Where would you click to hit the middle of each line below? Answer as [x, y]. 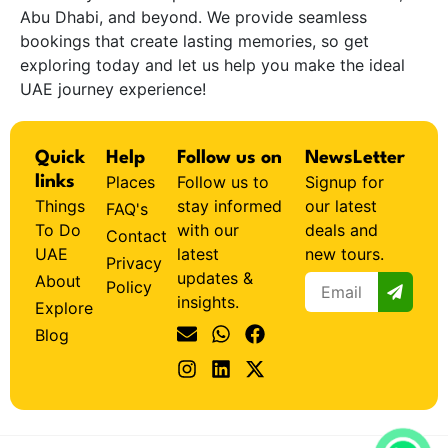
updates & [215, 278]
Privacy [134, 263]
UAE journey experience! [113, 89]
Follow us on [230, 158]
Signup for [345, 182]
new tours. [345, 254]
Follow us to [223, 182]
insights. [208, 302]
